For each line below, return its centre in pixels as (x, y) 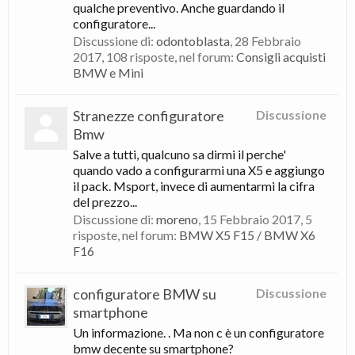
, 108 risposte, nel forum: (169, 57)
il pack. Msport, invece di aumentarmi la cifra (194, 186)
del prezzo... (105, 202)
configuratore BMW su (145, 294)
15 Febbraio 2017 (252, 219)
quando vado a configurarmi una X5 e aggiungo (199, 170)
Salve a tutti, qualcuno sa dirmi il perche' (179, 154)
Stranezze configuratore (149, 116)
